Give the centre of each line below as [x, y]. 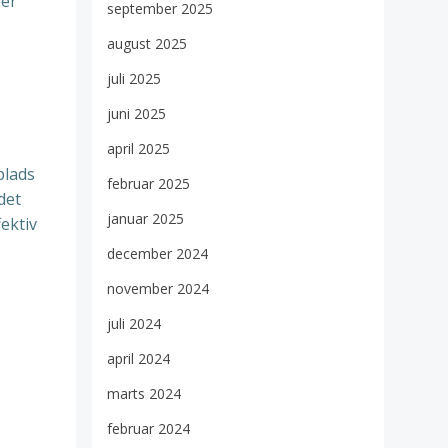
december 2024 [157, 254]
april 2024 [138, 359]
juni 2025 [136, 114]
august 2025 [147, 44]
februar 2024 [148, 429]
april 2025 [138, 149]
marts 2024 [144, 394]
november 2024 [158, 289]
